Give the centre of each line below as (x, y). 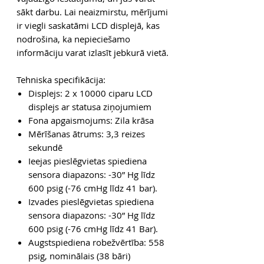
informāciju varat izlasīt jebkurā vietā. (93, 52)
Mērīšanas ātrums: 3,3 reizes (87, 133)
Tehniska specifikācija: (61, 79)
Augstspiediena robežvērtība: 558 (96, 242)
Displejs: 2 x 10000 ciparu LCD (90, 93)
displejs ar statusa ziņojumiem (90, 106)
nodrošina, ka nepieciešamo (73, 39)
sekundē (45, 147)
